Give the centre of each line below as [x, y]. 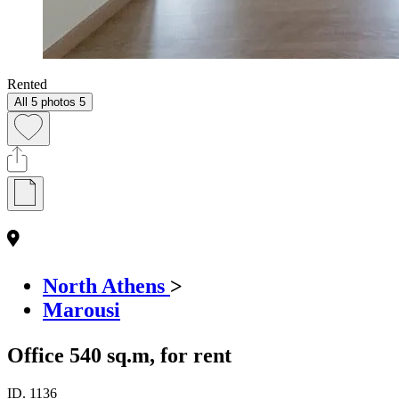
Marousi [81, 309]
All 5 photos [45, 102]
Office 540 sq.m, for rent [119, 355]
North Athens [106, 285]
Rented [27, 84]
